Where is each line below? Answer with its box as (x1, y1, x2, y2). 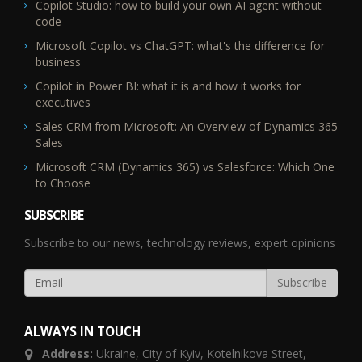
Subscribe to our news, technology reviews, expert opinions (24, 234, 335, 250)
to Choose (36, 175, 90, 191)
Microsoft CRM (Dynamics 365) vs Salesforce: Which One (36, 158, 335, 175)
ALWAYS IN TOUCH (24, 322, 141, 340)
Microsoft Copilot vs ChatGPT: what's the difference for (36, 37, 325, 53)
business (36, 53, 81, 69)
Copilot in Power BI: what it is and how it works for (36, 78, 301, 94)
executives (36, 94, 90, 110)
